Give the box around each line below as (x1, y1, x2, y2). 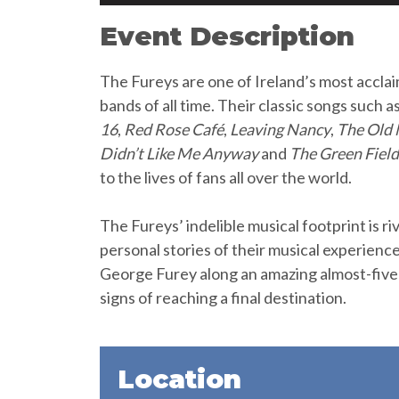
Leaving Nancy (230, 119, 330, 139)
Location (118, 362, 241, 395)
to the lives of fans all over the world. (100, 167, 352, 187)
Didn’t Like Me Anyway (100, 143, 258, 163)
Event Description (100, 20, 354, 52)
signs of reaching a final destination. (100, 288, 346, 307)
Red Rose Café (124, 119, 224, 139)
